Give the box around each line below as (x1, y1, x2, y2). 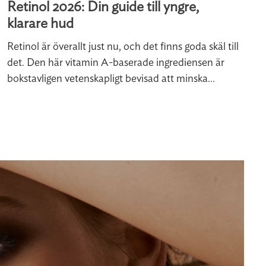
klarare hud (7, 17, 74, 31)
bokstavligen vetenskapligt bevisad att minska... (7, 74, 216, 85)
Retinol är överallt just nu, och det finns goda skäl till (7, 42, 239, 53)
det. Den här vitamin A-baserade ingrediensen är (7, 58, 225, 69)
